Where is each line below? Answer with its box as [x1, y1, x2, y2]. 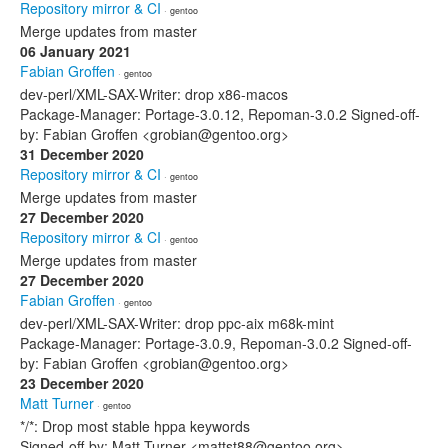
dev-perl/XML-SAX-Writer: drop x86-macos [20, 84, 288, 104]
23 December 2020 [20, 373, 144, 393]
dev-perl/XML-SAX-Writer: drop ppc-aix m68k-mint [20, 313, 334, 333]
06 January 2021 [20, 41, 131, 61]
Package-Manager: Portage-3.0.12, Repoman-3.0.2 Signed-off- [20, 104, 420, 124]
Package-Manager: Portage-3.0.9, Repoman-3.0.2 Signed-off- [20, 333, 412, 353]
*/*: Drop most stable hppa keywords [20, 416, 250, 436]
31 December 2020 [20, 144, 144, 164]
